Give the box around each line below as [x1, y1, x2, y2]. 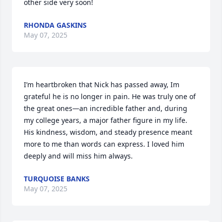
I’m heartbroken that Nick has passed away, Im [24, 80, 179, 89]
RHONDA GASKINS [24, 20, 87, 30]
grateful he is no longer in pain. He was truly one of [24, 92, 196, 101]
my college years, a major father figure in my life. [24, 115, 187, 125]
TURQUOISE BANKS [24, 174, 90, 183]
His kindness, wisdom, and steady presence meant [24, 127, 192, 137]
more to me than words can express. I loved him [24, 139, 184, 149]
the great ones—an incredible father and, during [24, 104, 187, 113]
